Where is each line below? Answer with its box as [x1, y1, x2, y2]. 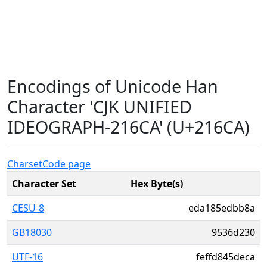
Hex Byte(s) [131, 177, 183, 190]
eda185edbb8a [188, 201, 255, 215]
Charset [7, 157, 42, 170]
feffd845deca [196, 250, 255, 263]
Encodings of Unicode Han [7, 74, 218, 98]
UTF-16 [12, 250, 43, 263]
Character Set [12, 177, 76, 190]
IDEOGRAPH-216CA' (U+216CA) [7, 115, 250, 138]
